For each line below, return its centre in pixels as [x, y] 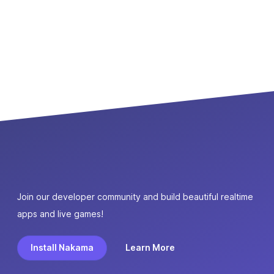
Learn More [150, 248]
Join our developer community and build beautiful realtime [135, 197]
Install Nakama [62, 248]
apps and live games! [60, 214]
